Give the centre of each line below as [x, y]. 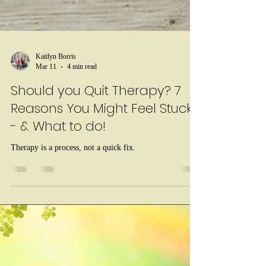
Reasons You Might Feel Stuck [102, 165]
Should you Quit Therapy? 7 [96, 148]
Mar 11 [46, 123]
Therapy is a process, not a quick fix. [73, 205]
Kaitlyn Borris [56, 113]
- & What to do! [58, 183]
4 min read [82, 123]
